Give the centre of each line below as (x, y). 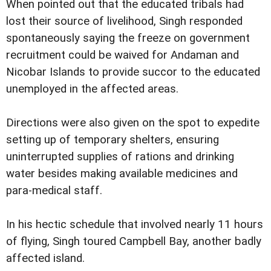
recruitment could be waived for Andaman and (122, 55)
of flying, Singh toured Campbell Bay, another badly (134, 241)
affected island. (45, 258)
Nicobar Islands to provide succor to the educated (133, 72)
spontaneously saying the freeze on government (128, 38)
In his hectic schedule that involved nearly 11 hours (135, 224)
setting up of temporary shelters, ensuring (113, 139)
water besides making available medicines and (122, 173)
